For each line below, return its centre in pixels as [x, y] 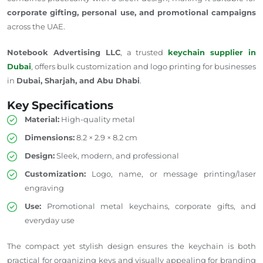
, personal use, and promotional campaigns [167, 12]
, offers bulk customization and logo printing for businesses [144, 66]
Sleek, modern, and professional [117, 155]
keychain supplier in [212, 52]
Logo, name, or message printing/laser [171, 173]
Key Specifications [60, 105]
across [19, 26]
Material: [42, 119]
